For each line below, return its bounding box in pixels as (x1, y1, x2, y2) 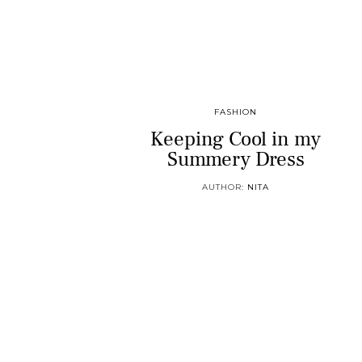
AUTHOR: (202, 182, 248, 192)
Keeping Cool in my (150, 126, 322, 152)
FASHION (214, 107, 258, 117)
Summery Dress (166, 146, 305, 172)
